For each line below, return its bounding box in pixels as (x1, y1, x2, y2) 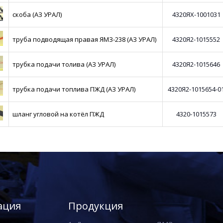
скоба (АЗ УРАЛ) (12, 10, 62, 19)
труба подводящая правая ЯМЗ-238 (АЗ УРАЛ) (12, 35, 157, 44)
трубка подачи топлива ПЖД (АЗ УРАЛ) (12, 85, 136, 94)
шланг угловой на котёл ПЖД (12, 110, 105, 118)
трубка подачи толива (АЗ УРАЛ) (12, 60, 116, 69)
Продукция (68, 199, 123, 213)
